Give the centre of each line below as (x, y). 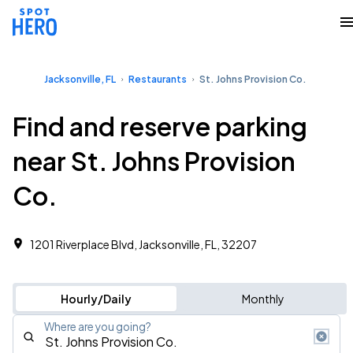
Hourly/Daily (96, 299)
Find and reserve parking (160, 126)
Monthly (263, 299)
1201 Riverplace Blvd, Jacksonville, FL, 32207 (143, 244)
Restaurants (158, 79)
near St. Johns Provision (154, 161)
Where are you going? (98, 327)
